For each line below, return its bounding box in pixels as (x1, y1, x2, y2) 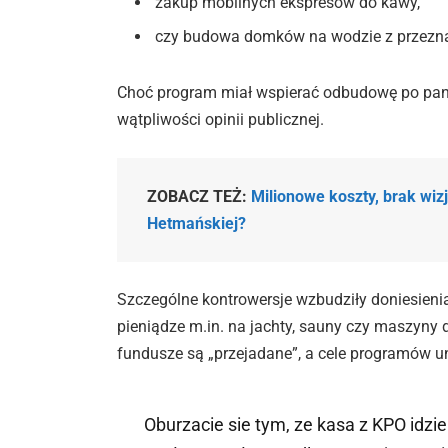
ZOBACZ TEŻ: (147, 186, 252, 206)
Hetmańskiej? (147, 213, 247, 233)
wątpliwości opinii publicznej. (117, 110, 325, 130)
